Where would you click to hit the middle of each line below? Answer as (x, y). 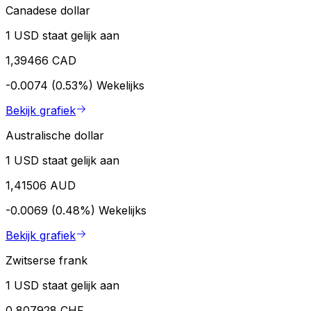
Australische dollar (55, 135)
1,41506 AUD (41, 185)
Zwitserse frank (47, 260)
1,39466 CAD (41, 60)
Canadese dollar (48, 10)
